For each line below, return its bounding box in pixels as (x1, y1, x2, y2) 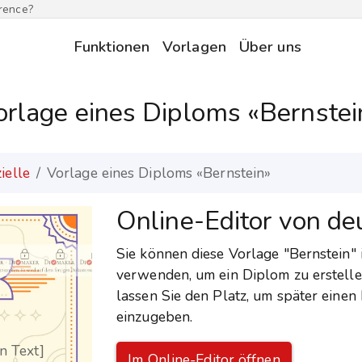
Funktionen (74, 36, 150, 57)
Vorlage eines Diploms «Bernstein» (46, 163, 271, 183)
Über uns (238, 36, 301, 57)
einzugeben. (116, 307, 193, 326)
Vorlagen (162, 36, 226, 57)
